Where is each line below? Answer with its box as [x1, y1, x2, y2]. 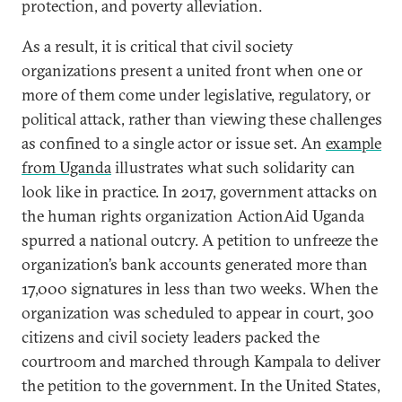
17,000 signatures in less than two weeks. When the [22, 278, 378, 299]
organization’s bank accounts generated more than [22, 254, 368, 275]
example [326, 133, 381, 153]
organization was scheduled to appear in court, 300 [22, 302, 374, 323]
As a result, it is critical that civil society [22, 36, 293, 57]
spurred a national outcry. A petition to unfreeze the [22, 230, 378, 250]
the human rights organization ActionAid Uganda [22, 205, 364, 226]
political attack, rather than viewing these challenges [22, 109, 382, 129]
